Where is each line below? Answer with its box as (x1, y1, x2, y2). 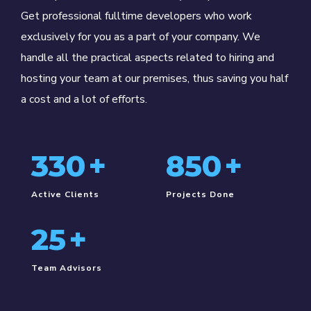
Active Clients (31, 189, 99, 201)
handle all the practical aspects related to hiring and (21, 50, 274, 66)
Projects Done (166, 189, 235, 201)
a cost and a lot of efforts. (21, 92, 147, 108)
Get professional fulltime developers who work (21, 8, 252, 24)
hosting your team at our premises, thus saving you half (21, 71, 288, 87)
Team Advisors (31, 262, 102, 274)
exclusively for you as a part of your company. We (21, 29, 260, 45)
